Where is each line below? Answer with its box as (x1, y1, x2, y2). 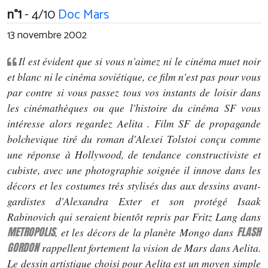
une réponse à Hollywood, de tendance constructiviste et (7, 147, 261, 162)
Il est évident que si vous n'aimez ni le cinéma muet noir (19, 54, 261, 69)
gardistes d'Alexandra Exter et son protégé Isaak (7, 194, 261, 209)
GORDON (7, 239, 39, 256)
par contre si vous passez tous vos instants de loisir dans (7, 85, 261, 100)
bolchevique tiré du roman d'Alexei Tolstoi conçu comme (7, 132, 261, 147)
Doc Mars (58, 4, 109, 26)
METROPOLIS (7, 224, 55, 240)
